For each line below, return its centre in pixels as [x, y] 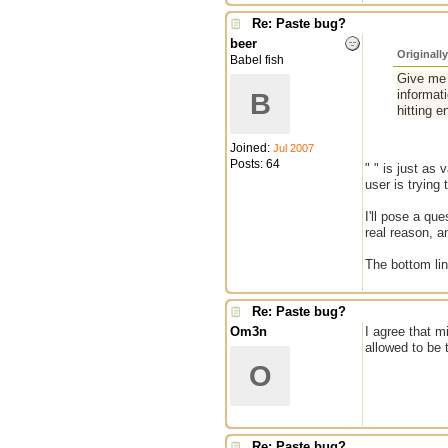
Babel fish [257, 60]
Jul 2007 [293, 148]
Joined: [251, 148]
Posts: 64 [255, 164]
